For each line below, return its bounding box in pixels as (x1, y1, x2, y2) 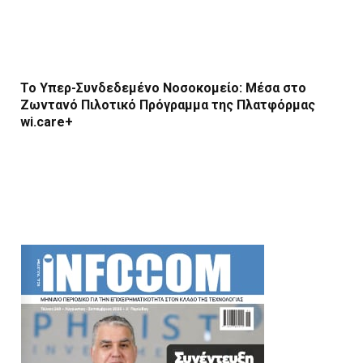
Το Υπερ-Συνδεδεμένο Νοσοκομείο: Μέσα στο (20, 80, 306, 96)
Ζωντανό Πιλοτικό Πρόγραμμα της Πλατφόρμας (20, 97, 315, 113)
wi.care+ (20, 114, 73, 130)
